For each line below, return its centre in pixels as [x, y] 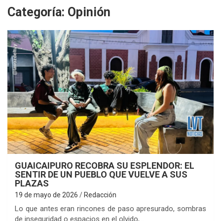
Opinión [89, 12]
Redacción [100, 195]
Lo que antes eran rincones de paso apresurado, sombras [110, 208]
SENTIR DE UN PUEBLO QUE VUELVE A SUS [101, 174]
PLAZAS [32, 183]
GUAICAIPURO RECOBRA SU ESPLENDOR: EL [105, 165]
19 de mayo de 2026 [46, 195]
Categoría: [37, 12]
